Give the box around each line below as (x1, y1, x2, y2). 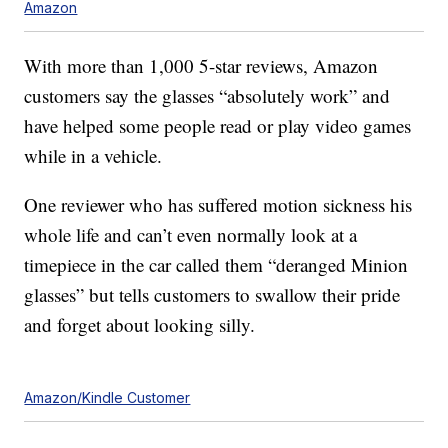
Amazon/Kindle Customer (24, 389, 191, 407)
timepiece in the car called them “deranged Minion (24, 252, 409, 278)
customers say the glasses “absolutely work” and (24, 83, 391, 109)
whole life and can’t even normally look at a (24, 222, 358, 248)
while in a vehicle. (24, 143, 163, 169)
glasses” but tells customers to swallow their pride (24, 282, 401, 308)
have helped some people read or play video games (24, 113, 412, 139)
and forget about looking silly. (24, 312, 256, 338)
